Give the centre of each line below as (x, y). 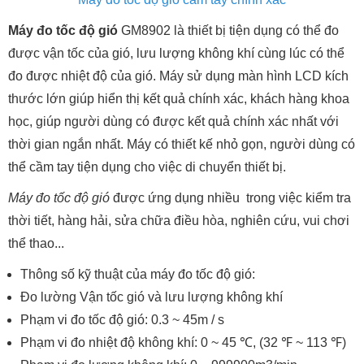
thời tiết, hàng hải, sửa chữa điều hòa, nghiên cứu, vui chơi (179, 220)
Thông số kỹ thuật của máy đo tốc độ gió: (138, 274)
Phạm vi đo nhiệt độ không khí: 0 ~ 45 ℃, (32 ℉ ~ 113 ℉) (183, 342)
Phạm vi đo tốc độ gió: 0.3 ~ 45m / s (122, 319)
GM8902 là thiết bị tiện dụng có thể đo (228, 30)
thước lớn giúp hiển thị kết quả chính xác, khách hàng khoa (179, 98)
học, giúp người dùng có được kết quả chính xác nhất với (173, 121)
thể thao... (36, 243)
